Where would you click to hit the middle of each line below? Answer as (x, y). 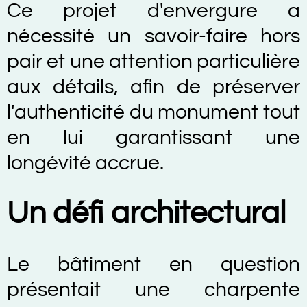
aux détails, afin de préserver (153, 87)
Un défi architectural (146, 213)
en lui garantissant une (153, 137)
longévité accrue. (85, 163)
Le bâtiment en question (153, 264)
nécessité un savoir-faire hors (153, 36)
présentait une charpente (153, 290)
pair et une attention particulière (153, 61)
